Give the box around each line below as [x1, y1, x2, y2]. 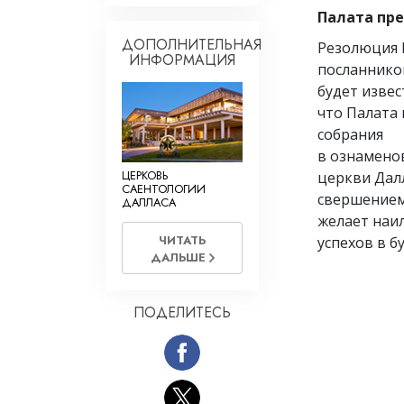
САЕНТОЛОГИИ [122, 179, 206, 197]
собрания [317, 124, 383, 144]
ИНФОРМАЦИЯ [129, 49, 235, 70]
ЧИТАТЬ [159, 232, 206, 250]
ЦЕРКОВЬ [122, 166, 168, 184]
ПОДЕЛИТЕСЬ [133, 302, 231, 324]
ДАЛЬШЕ [150, 249, 209, 267]
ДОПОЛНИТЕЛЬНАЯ [122, 33, 262, 55]
